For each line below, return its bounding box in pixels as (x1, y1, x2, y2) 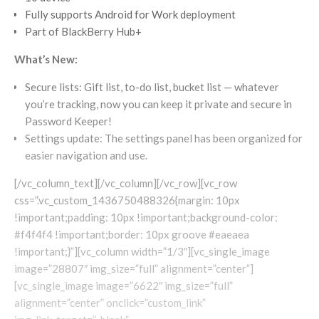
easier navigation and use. (25, 149, 147, 162)
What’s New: (14, 53, 78, 66)
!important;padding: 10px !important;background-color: (14, 211, 278, 224)
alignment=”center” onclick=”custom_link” (14, 296, 206, 310)
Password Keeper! (25, 115, 112, 128)
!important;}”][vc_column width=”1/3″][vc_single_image (14, 245, 270, 258)
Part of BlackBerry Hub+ (25, 25, 142, 38)
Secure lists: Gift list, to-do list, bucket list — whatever (25, 80, 279, 94)
